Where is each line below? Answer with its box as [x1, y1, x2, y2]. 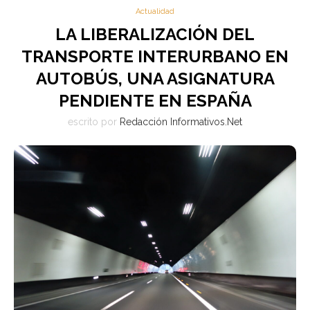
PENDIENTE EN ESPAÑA [58, 91, 252, 111]
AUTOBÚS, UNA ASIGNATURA [35, 69, 275, 89]
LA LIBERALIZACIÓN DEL [55, 24, 255, 44]
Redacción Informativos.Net [120, 116, 242, 127]
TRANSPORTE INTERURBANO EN [21, 46, 289, 66]
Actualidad [136, 7, 174, 16]
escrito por [68, 116, 120, 127]
